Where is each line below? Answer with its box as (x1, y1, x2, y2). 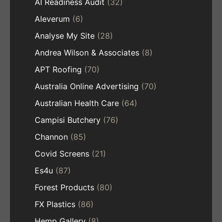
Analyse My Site (35, 31, 95, 41)
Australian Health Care (35, 98, 119, 109)
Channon (35, 132, 68, 142)
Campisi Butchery (35, 115, 101, 125)
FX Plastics (35, 199, 75, 210)
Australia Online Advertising (35, 81, 139, 92)
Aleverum (35, 14, 70, 24)
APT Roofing (35, 64, 82, 75)
